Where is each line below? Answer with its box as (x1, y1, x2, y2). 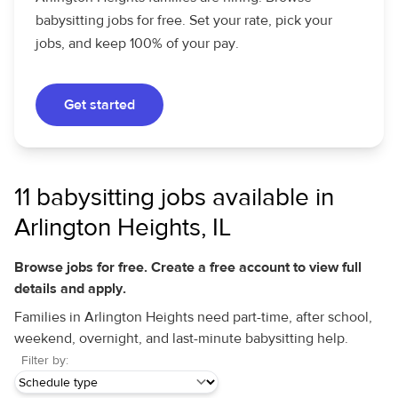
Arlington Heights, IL (14, 212, 231, 243)
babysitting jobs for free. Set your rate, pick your (36, 12, 332, 29)
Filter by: (21, 353, 68, 369)
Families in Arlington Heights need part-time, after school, (14, 308, 372, 326)
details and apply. (14, 280, 126, 298)
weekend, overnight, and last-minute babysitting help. (14, 330, 348, 347)
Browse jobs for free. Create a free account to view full (14, 259, 362, 276)
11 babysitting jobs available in (14, 182, 334, 213)
